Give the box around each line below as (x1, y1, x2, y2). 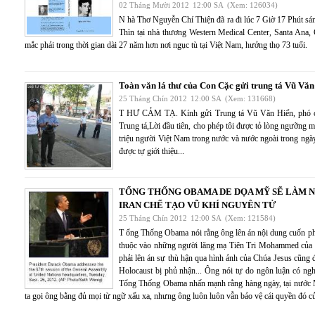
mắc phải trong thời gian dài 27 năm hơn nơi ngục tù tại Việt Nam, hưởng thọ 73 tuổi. (25, 40, 307, 51)
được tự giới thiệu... (119, 146, 184, 157)
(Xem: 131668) (225, 94, 276, 103)
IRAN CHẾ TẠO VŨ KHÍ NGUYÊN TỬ (119, 200, 276, 211)
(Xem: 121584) (225, 214, 276, 223)
